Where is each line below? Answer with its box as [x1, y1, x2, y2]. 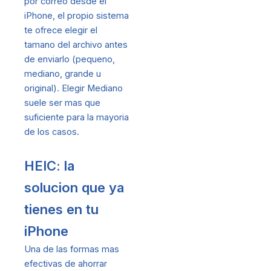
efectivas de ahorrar [24, 258, 107, 269]
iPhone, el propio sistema [24, 10, 129, 22]
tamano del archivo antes [24, 39, 128, 51]
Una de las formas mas [24, 243, 119, 255]
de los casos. [24, 126, 79, 138]
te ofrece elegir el [24, 25, 97, 36]
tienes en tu [24, 201, 99, 217]
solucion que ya [24, 179, 124, 195]
